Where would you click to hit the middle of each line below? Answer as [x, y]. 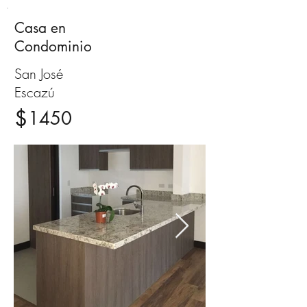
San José [39, 74]
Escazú [34, 92]
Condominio [53, 46]
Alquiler [165, 27]
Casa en [40, 28]
